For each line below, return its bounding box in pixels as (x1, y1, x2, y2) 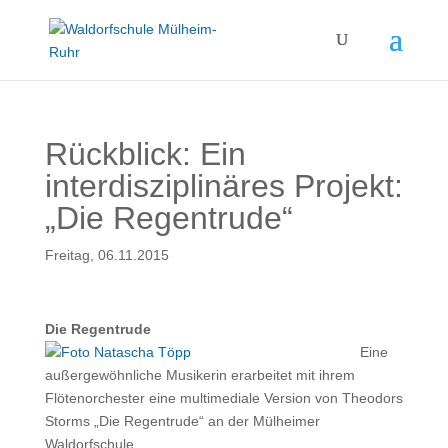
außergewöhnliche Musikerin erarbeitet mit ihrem (44, 367, 355, 383)
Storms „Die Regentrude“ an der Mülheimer (44, 413, 320, 429)
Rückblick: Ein (44, 136, 246, 172)
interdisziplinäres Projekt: (44, 168, 403, 204)
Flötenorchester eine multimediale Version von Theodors (44, 390, 403, 406)
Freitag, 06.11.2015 (44, 247, 169, 263)
